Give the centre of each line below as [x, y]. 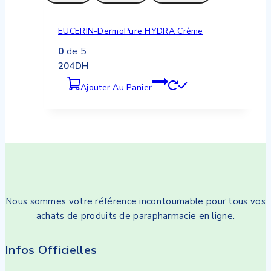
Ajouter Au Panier [116, 87]
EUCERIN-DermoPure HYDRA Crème [131, 31]
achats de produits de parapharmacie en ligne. [135, 216]
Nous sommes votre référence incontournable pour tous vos [135, 201]
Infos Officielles [51, 250]
